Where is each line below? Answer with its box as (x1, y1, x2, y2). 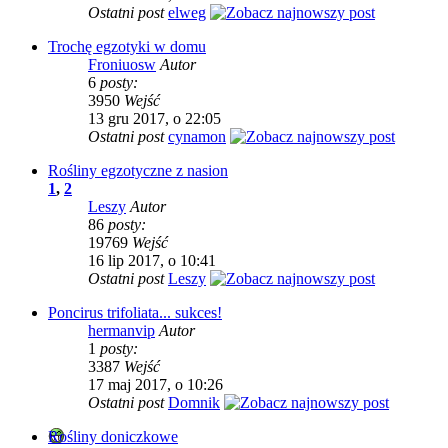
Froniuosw (88, 56, 156, 73)
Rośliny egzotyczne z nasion (48, 162, 228, 179)
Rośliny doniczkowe (48, 428, 178, 445)
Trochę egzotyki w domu (48, 38, 206, 55)
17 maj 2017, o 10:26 (88, 376, 223, 393)
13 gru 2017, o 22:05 (88, 110, 221, 127)
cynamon (168, 128, 226, 145)
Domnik (168, 394, 220, 411)
